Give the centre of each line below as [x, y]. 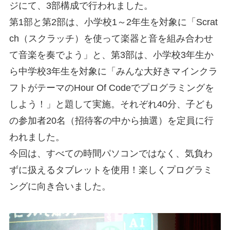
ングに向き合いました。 [60, 187]
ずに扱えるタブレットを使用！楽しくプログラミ [111, 170]
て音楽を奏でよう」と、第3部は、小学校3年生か [111, 55]
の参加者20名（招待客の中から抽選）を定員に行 [111, 121]
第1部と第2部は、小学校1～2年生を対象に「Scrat [113, 22]
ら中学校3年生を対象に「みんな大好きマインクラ [113, 72]
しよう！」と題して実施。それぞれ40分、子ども [111, 104]
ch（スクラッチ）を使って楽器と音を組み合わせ [111, 39]
